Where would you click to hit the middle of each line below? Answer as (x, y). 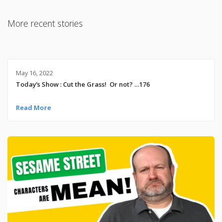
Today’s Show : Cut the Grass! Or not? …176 (83, 84)
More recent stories (45, 24)
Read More (33, 107)
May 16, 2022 (34, 73)
